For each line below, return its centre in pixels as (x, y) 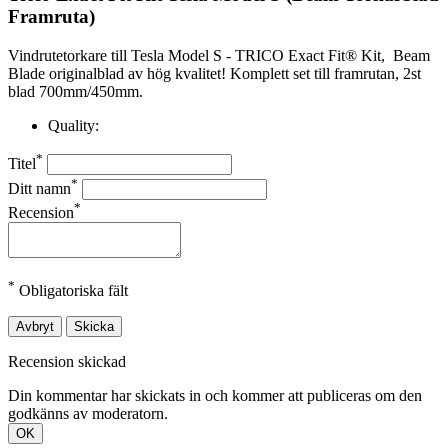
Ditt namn (39, 188)
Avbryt (35, 327)
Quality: (73, 125)
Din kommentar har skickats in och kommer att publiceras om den (215, 396)
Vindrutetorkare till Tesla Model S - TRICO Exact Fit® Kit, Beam (219, 55)
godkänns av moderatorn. (88, 414)
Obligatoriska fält (71, 291)
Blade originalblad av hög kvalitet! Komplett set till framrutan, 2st (214, 73)
